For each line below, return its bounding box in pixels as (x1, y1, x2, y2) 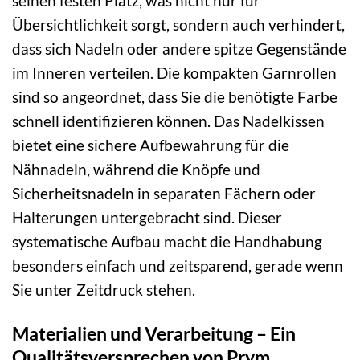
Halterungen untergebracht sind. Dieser (12, 207, 282, 227)
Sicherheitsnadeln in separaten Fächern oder (12, 183, 316, 202)
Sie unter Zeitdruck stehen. (12, 280, 195, 299)
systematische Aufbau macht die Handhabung (12, 231, 322, 251)
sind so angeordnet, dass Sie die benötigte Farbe (12, 87, 337, 106)
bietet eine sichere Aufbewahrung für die (12, 135, 289, 154)
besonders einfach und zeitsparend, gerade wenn (12, 256, 343, 275)
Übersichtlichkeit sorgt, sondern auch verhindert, (12, 14, 345, 34)
